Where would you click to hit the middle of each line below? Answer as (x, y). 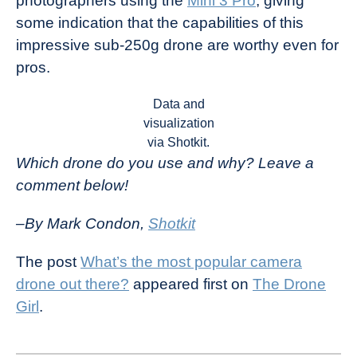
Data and (178, 104)
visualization (178, 124)
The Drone (289, 284)
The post (48, 262)
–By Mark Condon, (82, 224)
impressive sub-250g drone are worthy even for (177, 45)
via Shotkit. (178, 143)
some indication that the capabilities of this (160, 23)
